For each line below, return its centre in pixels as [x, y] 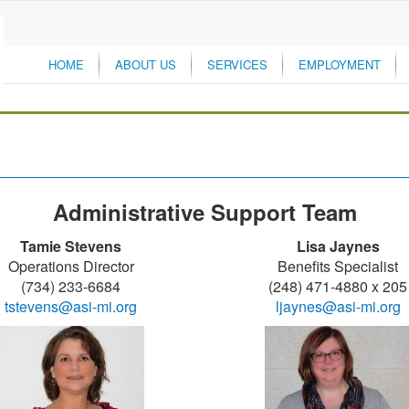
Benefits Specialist [338, 266]
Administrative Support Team [204, 212]
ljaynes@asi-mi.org [338, 306]
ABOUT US [146, 64]
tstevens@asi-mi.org [71, 306]
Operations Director [71, 266]
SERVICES [237, 64]
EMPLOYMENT [340, 64]
